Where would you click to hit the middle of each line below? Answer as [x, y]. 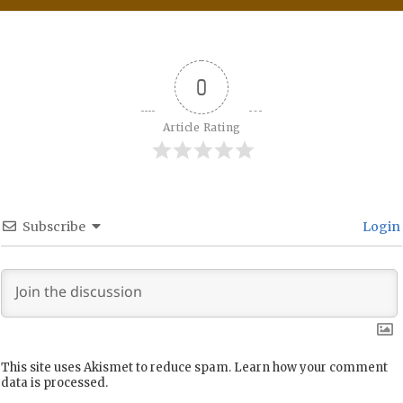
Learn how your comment [311, 368]
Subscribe [54, 227]
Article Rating [201, 128]
